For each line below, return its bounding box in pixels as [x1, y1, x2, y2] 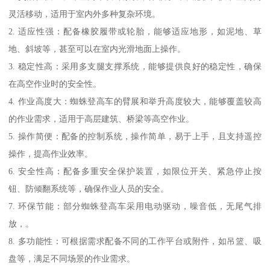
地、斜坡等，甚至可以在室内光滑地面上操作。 [8, 43, 186, 54]
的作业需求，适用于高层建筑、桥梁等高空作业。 [8, 113, 195, 124]
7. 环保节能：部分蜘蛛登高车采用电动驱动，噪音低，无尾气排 [8, 201, 262, 211]
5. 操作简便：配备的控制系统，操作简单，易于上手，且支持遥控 [8, 131, 262, 141]
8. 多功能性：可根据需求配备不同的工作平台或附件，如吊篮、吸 [8, 236, 262, 246]
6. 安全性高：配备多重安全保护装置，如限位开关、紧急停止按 [8, 166, 262, 176]
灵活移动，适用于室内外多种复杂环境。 [8, 8, 161, 19]
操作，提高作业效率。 [8, 148, 93, 159]
